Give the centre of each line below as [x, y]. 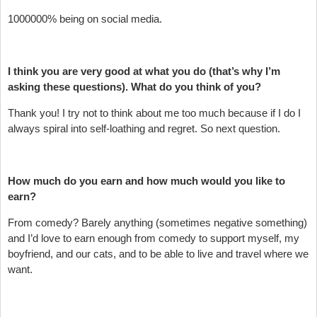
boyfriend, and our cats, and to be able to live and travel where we [158, 253]
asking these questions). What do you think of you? [134, 86]
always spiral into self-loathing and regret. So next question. [144, 128]
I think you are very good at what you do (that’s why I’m [144, 71]
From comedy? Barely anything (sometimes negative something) [157, 222]
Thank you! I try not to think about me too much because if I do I [154, 113]
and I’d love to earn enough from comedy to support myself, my [154, 238]
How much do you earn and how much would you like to [146, 180]
